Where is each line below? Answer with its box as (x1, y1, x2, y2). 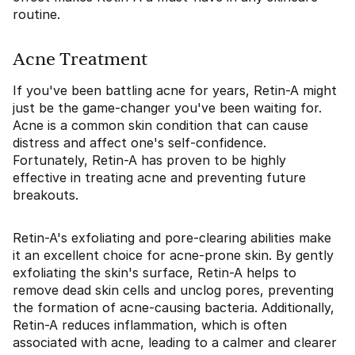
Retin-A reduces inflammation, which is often (13, 317, 287, 333)
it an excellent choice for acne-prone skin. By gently (13, 247, 334, 263)
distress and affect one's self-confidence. (13, 135, 266, 151)
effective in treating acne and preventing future (13, 170, 306, 185)
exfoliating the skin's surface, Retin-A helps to (13, 265, 296, 281)
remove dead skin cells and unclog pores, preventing (13, 282, 334, 298)
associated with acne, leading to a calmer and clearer (13, 334, 337, 350)
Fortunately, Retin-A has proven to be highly (13, 152, 286, 168)
